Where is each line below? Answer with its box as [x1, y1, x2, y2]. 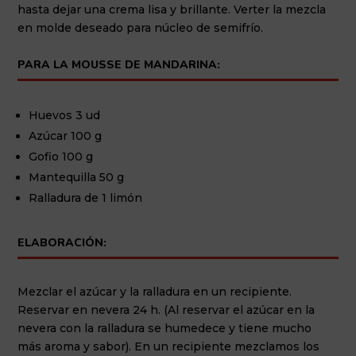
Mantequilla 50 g [29, 169, 128, 184]
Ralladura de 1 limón [29, 190, 146, 205]
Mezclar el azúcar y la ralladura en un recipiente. [17, 284, 292, 299]
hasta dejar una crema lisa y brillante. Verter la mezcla [17, 2, 327, 17]
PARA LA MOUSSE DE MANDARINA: [17, 56, 221, 72]
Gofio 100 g [29, 149, 94, 164]
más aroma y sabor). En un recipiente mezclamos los [17, 339, 320, 354]
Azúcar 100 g [29, 128, 106, 143]
